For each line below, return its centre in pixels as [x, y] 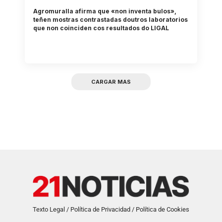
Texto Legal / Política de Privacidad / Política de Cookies [111, 209]
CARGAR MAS [111, 82]
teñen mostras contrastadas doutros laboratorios [111, 19]
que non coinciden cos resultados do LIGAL [101, 28]
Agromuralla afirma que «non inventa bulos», [105, 11]
